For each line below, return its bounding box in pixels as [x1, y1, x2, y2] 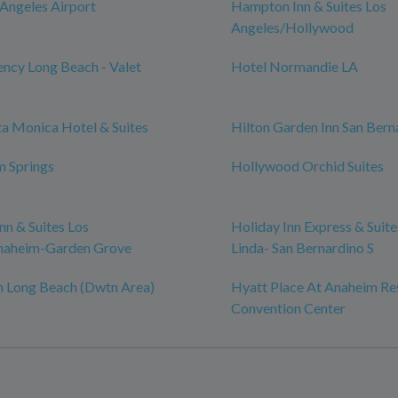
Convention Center [231, 299, 346, 317]
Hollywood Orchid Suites [231, 157, 384, 175]
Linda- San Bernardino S [231, 239, 374, 257]
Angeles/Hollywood [231, 19, 354, 36]
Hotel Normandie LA [231, 58, 358, 76]
